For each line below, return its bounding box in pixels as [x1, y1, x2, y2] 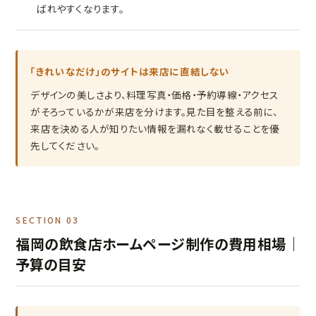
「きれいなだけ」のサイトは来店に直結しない [30, 63, 230, 78]
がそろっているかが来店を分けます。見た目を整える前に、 [30, 104, 278, 119]
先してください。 [30, 138, 100, 153]
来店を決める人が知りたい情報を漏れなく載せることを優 [30, 121, 280, 136]
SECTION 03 [16, 214, 79, 226]
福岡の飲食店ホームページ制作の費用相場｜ [16, 233, 300, 255]
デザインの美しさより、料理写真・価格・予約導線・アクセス [30, 87, 279, 102]
